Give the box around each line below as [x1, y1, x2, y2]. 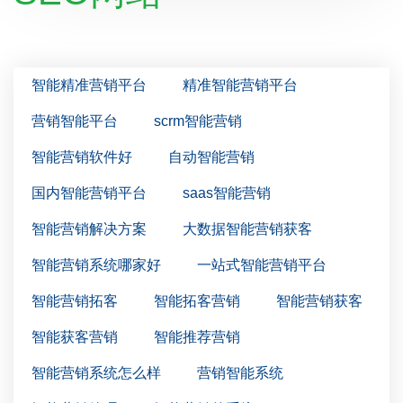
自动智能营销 [168, 149, 255, 166]
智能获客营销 [31, 329, 118, 345]
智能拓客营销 [154, 293, 240, 309]
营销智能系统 [197, 365, 283, 381]
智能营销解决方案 [31, 221, 147, 237]
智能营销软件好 [31, 149, 132, 166]
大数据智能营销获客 [183, 221, 312, 237]
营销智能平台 [31, 113, 118, 130]
